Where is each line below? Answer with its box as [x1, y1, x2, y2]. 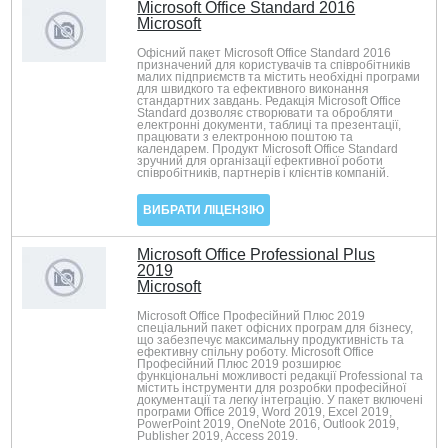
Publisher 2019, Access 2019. [137, 429, 299, 443]
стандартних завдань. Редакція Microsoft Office [137, 94, 402, 108]
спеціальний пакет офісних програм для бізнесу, [137, 321, 414, 335]
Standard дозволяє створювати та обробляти [137, 106, 394, 120]
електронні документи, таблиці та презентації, [137, 118, 402, 132]
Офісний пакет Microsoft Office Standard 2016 [137, 46, 392, 60]
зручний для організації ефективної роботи [137, 154, 384, 168]
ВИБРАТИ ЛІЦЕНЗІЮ [143, 203, 265, 217]
